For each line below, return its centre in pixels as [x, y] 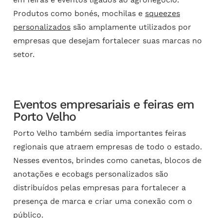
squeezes [163, 14]
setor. [24, 54]
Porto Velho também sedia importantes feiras [100, 133]
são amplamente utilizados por [131, 27]
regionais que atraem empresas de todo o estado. [108, 147]
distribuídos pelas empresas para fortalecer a [100, 188]
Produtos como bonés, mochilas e [79, 14]
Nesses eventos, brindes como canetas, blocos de [108, 161]
